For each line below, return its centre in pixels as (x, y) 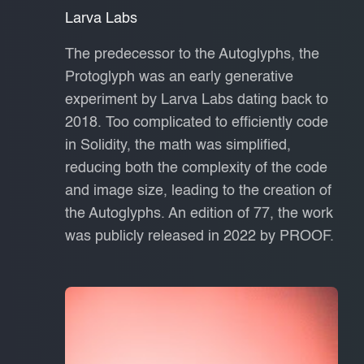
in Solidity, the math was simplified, (178, 145)
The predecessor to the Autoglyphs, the (192, 54)
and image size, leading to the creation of (198, 191)
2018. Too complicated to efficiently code (197, 122)
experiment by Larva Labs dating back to (197, 100)
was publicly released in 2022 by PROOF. (199, 236)
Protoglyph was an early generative (179, 77)
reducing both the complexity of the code (196, 168)
